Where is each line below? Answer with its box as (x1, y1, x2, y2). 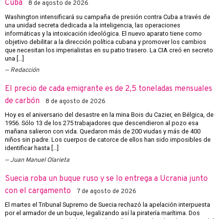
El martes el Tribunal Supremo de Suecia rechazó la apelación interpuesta (5, 201, 210, 209)
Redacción (10, 66, 39, 74)
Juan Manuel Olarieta (10, 156, 69, 164)
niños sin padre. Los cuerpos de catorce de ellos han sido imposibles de (5, 136, 211, 144)
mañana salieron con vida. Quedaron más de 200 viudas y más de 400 (5, 128, 200, 135)
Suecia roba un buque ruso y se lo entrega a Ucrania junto (5, 174, 208, 184)
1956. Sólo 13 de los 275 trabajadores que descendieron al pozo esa (5, 119, 198, 127)
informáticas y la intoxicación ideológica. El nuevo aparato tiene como (5, 29, 202, 37)
